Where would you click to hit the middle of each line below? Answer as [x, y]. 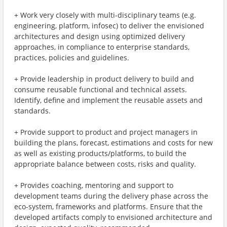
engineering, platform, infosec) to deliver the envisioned [109, 26]
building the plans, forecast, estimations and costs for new [113, 143]
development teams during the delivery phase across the [111, 196]
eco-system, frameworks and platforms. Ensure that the [108, 206]
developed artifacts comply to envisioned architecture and [113, 217]
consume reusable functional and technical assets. [101, 89]
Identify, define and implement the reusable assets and [108, 100]
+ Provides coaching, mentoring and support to [94, 185]
